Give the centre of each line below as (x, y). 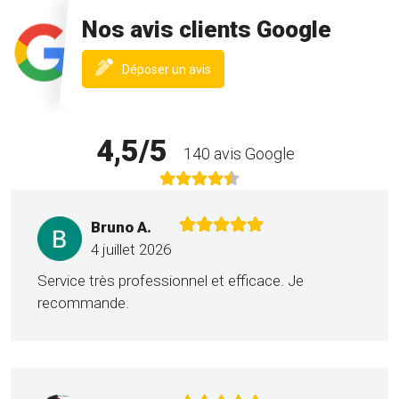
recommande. (83, 303)
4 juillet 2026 (131, 250)
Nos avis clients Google (207, 30)
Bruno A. (121, 228)
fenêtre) (234, 86)
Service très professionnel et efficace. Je (171, 281)
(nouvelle (236, 67)
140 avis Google (239, 153)
